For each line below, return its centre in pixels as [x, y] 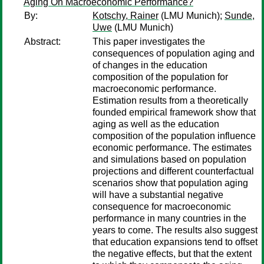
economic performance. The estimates [172, 148]
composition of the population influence [174, 136]
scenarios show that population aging [170, 183]
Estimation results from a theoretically [170, 100]
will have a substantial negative [158, 195]
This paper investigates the [149, 42]
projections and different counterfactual [173, 171]
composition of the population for [160, 77]
